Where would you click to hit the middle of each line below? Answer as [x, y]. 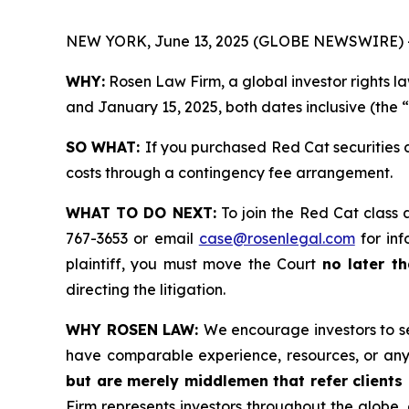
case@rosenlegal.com [277, 239]
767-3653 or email [132, 239]
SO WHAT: [105, 147]
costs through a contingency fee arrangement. [229, 173]
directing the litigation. [146, 290]
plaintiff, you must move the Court [194, 264]
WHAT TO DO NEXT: [141, 213]
